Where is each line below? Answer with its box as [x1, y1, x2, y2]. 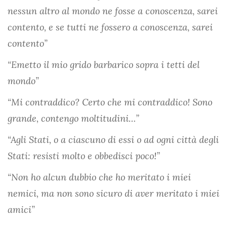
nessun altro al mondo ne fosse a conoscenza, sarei [8, 5, 218, 17]
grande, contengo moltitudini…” [8, 112, 139, 124]
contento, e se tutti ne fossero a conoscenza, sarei [8, 21, 213, 33]
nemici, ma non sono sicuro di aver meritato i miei [8, 187, 219, 199]
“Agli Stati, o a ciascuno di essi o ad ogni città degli [8, 133, 219, 145]
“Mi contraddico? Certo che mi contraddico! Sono [8, 96, 212, 108]
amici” [8, 203, 35, 215]
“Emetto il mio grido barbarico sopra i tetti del [8, 58, 200, 70]
